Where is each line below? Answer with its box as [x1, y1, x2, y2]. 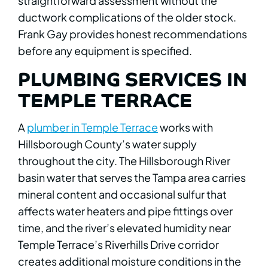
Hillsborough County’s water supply [18, 137, 197, 151]
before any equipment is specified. [18, 43, 192, 57]
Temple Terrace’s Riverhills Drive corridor [18, 237, 219, 252]
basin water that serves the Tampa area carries [18, 170, 246, 185]
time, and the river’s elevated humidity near [18, 221, 231, 235]
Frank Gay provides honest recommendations [18, 26, 247, 41]
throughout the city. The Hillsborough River [18, 154, 230, 168]
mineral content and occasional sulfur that [18, 187, 227, 202]
